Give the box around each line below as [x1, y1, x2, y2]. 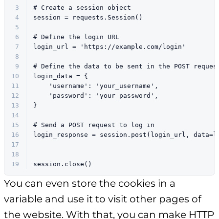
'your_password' [96, 92, 154, 100]
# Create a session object [33, 4, 131, 12]
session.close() [33, 160, 92, 168]
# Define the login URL [33, 33, 119, 41]
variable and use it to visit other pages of [4, 193, 201, 205]
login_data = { [33, 72, 88, 80]
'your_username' [96, 82, 154, 90]
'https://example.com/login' [80, 43, 186, 51]
